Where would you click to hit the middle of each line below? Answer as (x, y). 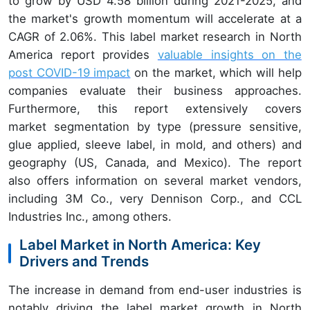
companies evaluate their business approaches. (155, 91)
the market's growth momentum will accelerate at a (155, 19)
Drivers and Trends (84, 261)
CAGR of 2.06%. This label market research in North (155, 37)
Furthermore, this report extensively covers (155, 109)
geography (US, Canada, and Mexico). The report (155, 163)
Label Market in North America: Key (140, 245)
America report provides (83, 55)
